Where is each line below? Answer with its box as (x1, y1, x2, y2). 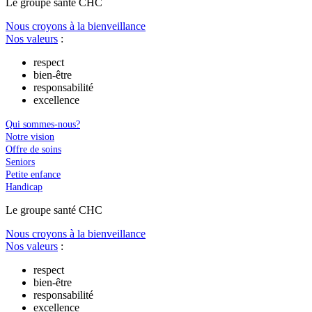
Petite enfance (6, 169, 61, 180)
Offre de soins (6, 144, 61, 155)
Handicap (6, 182, 42, 193)
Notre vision (6, 132, 54, 143)
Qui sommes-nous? (6, 119, 80, 130)
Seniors (6, 157, 35, 168)
